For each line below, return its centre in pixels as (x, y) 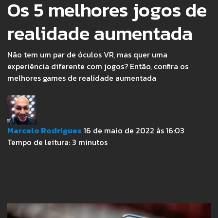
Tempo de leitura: (39, 142)
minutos (93, 142)
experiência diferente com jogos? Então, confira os (98, 66)
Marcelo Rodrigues (45, 131)
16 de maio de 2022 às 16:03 (134, 131)
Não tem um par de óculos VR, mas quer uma (87, 55)
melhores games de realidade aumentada (82, 78)
